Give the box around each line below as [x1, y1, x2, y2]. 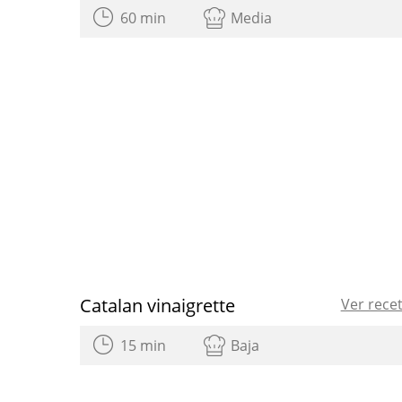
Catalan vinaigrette [80, 293, 235, 318]
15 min [120, 335, 166, 355]
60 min [120, 7, 166, 28]
